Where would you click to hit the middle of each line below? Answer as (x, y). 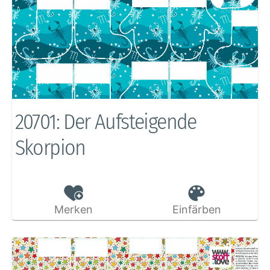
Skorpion (50, 148)
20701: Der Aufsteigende (105, 122)
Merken (73, 210)
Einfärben (196, 210)
